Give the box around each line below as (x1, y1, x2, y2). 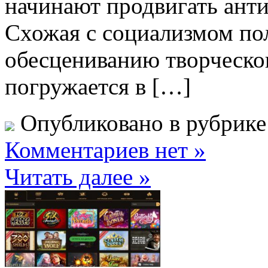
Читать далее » (5, 164, 151, 190)
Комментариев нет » (5, 137, 206, 163)
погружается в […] (5, 74, 191, 100)
